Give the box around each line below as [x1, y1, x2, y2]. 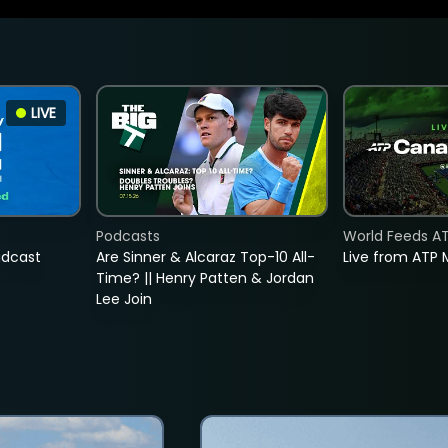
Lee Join [95, 289, 152, 310]
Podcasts [95, 226, 160, 247]
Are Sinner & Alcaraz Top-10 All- [95, 247, 315, 268]
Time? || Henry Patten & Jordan [95, 268, 314, 289]
